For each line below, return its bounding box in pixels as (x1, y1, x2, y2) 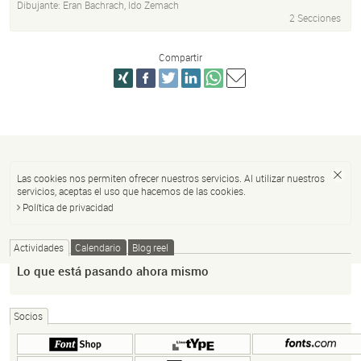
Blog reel (132, 241, 168, 255)
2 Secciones (289, 11, 341, 25)
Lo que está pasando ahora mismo (17, 263, 209, 280)
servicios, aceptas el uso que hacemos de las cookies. (17, 185, 246, 198)
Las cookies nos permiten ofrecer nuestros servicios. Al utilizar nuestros (17, 172, 325, 185)
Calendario (75, 241, 121, 255)
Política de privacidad (23, 201, 114, 214)
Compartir (159, 51, 202, 64)
